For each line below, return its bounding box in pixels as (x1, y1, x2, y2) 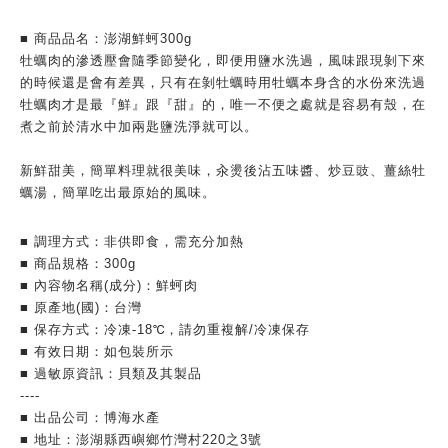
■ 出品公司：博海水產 (20, 409, 160, 425)
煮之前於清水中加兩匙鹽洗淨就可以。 (20, 118, 258, 134)
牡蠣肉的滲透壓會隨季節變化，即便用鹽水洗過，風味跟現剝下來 (20, 52, 426, 68)
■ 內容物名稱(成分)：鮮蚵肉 (20, 277, 198, 293)
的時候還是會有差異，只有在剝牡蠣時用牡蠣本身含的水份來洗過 (20, 74, 426, 90)
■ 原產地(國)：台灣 (20, 299, 142, 315)
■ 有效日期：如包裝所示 (20, 343, 174, 359)
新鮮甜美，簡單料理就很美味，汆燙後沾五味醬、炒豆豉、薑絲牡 (20, 162, 426, 178)
